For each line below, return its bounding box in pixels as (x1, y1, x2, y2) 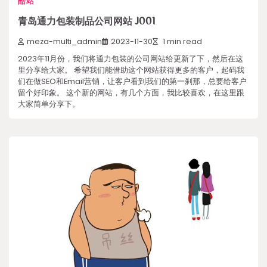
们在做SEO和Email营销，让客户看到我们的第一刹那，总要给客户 (18, 76, 247, 88)
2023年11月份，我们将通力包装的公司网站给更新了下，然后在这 (18, 53, 243, 65)
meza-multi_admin (27, 36, 102, 47)
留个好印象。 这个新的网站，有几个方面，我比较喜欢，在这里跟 (18, 87, 244, 99)
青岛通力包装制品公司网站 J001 (18, 14, 156, 29)
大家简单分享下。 (18, 98, 80, 110)
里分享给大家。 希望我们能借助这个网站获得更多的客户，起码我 (18, 64, 244, 76)
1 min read (161, 36, 202, 47)
